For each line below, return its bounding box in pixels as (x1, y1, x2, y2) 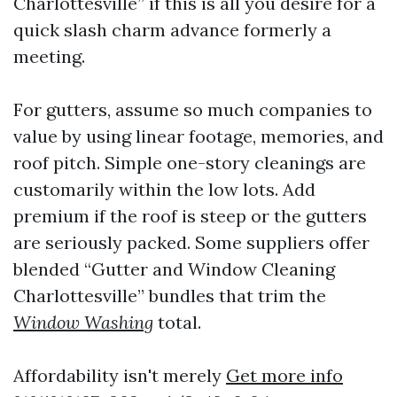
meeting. (13, 44, 85, 67)
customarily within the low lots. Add (13, 177, 315, 200)
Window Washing (13, 310, 153, 333)
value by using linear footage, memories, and (13, 124, 384, 147)
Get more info (226, 363, 343, 386)
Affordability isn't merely (13, 363, 226, 386)
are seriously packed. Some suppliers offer (13, 230, 370, 253)
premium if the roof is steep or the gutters (13, 204, 367, 227)
